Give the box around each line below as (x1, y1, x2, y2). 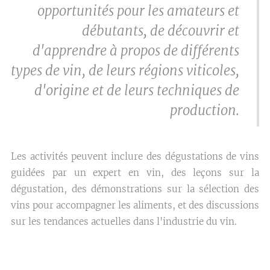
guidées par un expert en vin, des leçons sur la (11, 167, 259, 178)
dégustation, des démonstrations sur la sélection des (11, 183, 259, 195)
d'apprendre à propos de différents (33, 42, 239, 59)
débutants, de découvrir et (82, 22, 239, 39)
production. (170, 102, 239, 119)
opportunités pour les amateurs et (37, 2, 239, 19)
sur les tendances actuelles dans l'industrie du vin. (11, 216, 237, 227)
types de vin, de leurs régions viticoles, (11, 62, 239, 79)
